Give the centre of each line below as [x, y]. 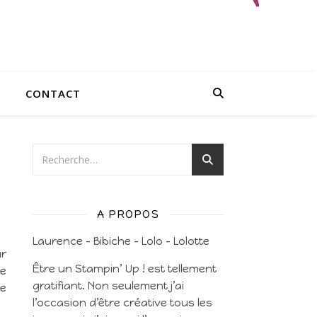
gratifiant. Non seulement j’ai [108, 286]
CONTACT [53, 93]
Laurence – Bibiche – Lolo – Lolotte [121, 241]
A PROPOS [128, 214]
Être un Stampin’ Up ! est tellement [125, 269]
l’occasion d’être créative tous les [122, 303]
